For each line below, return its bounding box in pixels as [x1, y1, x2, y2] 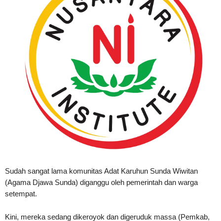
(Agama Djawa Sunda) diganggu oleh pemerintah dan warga [5, 178, 198, 186]
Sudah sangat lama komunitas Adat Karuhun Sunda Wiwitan [5, 166, 198, 175]
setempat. [5, 189, 37, 198]
